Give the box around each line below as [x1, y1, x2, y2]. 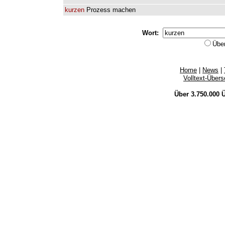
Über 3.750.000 [174, 90, 221, 98]
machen [113, 6, 136, 14]
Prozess [86, 6, 110, 14]
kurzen [65, 6, 84, 14]
